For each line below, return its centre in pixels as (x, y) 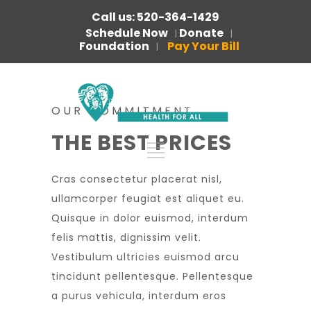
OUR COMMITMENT (123, 111)
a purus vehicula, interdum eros (139, 296)
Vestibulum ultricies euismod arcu (145, 257)
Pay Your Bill (203, 46)
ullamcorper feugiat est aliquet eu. (148, 199)
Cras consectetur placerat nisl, (137, 179)
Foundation (114, 46)
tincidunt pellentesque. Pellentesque (152, 276)
